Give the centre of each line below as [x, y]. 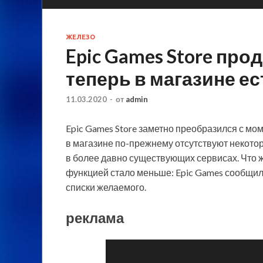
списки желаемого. [106, 187]
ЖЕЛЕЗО [80, 37]
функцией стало [101, 173]
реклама [95, 218]
